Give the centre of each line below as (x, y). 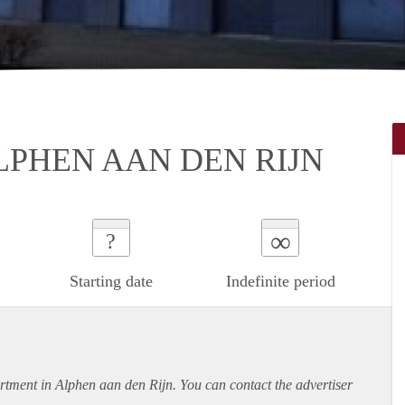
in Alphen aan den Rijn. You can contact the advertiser (195, 384)
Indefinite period (280, 281)
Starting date (111, 281)
